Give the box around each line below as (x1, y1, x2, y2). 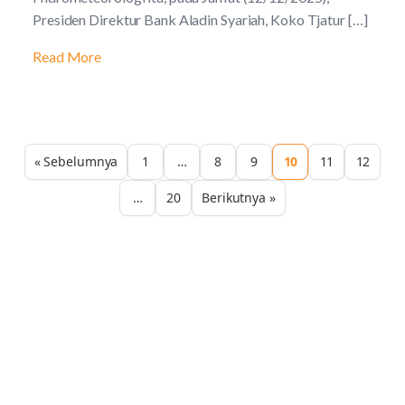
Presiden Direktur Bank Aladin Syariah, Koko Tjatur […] (33, 11, 368, 28)
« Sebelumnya (33, 153, 118, 170)
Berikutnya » (202, 189, 276, 206)
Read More (33, 48, 102, 65)
